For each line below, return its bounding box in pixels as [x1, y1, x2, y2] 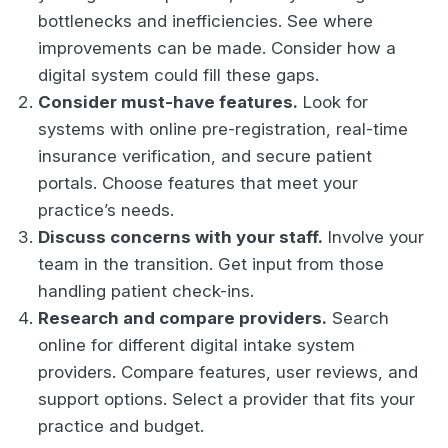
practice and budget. [38, 415, 209, 436]
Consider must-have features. [38, 91, 298, 112]
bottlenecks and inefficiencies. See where [38, 10, 373, 31]
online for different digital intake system [38, 334, 355, 355]
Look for [298, 91, 368, 112]
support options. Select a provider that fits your [38, 388, 415, 409]
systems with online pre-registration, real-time [38, 118, 408, 139]
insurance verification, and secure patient [38, 145, 372, 166]
